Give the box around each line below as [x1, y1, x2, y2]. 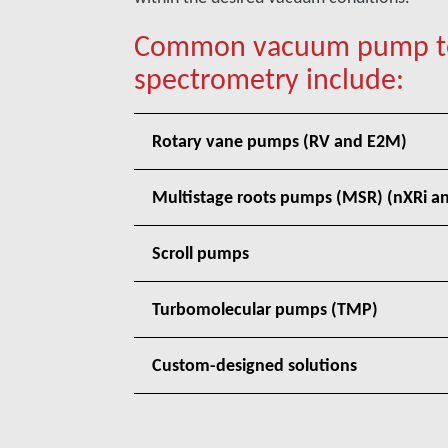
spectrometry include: [134, 60, 405, 97]
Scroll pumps [152, 242, 250, 264]
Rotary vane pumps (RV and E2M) [152, 130, 408, 152]
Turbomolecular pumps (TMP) [152, 298, 379, 320]
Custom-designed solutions [152, 354, 358, 376]
